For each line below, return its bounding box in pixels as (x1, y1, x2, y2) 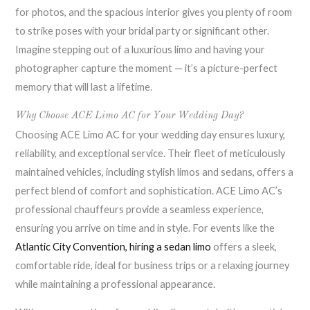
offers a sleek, (211, 240, 277, 253)
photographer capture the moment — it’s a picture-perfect (15, 62, 278, 75)
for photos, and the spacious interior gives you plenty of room (15, 6, 293, 19)
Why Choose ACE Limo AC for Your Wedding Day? (15, 110, 244, 120)
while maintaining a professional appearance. (15, 277, 216, 290)
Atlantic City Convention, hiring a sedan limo (15, 240, 212, 253)
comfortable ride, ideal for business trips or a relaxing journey (15, 259, 290, 271)
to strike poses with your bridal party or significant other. (15, 25, 270, 37)
